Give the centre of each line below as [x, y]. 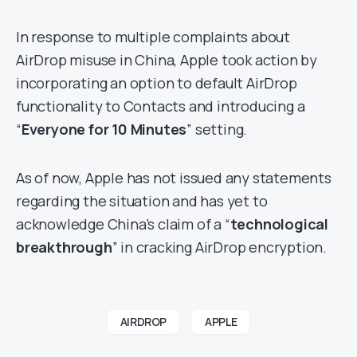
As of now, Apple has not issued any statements [174, 178]
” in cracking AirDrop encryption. [220, 247]
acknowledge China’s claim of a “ [123, 224]
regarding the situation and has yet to [142, 201]
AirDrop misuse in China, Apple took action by [167, 60]
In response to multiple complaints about [153, 37]
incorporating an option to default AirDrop [157, 83]
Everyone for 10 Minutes [104, 129]
